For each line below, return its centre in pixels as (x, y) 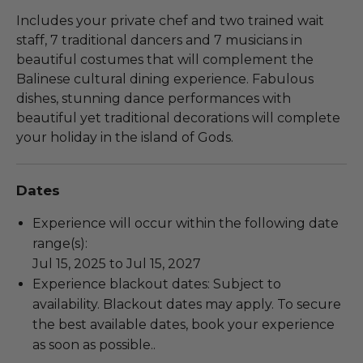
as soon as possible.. (94, 344)
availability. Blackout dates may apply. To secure (187, 304)
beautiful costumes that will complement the (165, 59)
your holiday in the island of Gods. (125, 137)
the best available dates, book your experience (184, 324)
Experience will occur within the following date (186, 223)
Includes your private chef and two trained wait (170, 20)
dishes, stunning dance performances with (154, 98)
